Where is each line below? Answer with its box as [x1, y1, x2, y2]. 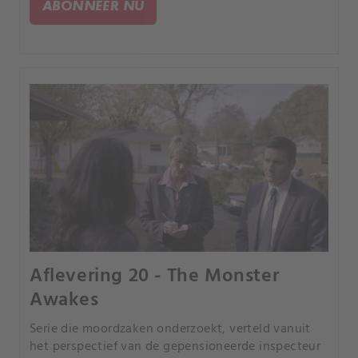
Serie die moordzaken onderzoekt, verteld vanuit [30, 318, 311, 340]
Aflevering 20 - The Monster [30, 261, 280, 292]
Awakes [30, 284, 99, 316]
